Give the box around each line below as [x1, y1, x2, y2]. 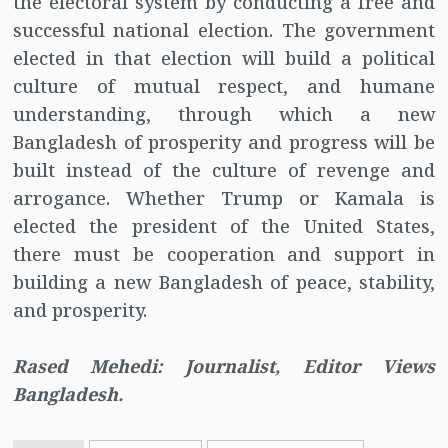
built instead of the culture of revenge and [12, 158, 436, 183]
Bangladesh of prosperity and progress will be [12, 130, 436, 155]
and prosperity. [12, 298, 147, 323]
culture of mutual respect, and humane [12, 74, 436, 99]
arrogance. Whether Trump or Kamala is [12, 186, 436, 211]
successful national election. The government [12, 18, 436, 43]
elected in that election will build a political [12, 46, 436, 71]
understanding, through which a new [12, 102, 436, 127]
